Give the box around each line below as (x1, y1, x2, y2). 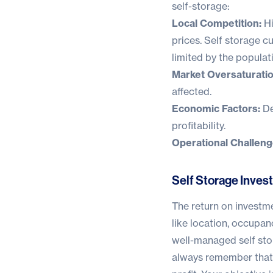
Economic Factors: (172, 102, 260, 115)
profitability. (172, 119, 225, 132)
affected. (172, 85, 211, 97)
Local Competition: (172, 16, 261, 29)
